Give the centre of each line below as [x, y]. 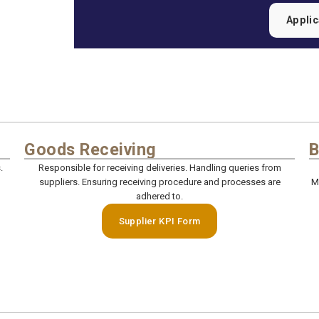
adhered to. [159, 196]
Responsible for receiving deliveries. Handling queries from [159, 167]
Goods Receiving [90, 150]
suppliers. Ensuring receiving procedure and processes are [159, 182]
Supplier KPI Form [159, 221]
